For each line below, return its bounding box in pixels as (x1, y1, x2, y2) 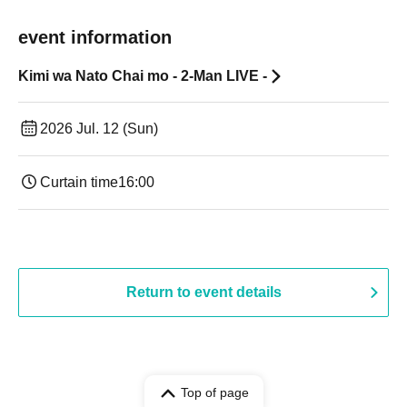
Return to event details (125, 284, 282, 300)
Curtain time (40, 174, 118, 190)
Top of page (180, 385, 249, 400)
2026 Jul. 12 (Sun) (40, 121, 158, 136)
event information (18, 27, 172, 47)
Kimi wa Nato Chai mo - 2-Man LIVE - (18, 68, 267, 84)
